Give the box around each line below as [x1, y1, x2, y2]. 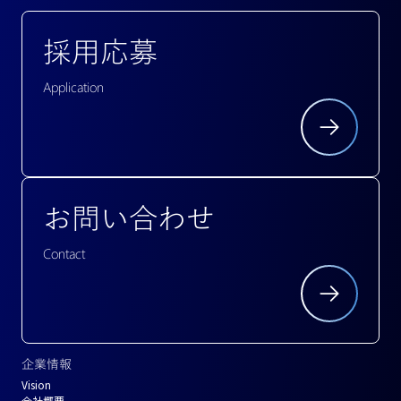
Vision [21, 377, 51, 393]
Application [43, 79, 104, 96]
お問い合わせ [43, 198, 215, 236]
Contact [43, 245, 85, 262]
